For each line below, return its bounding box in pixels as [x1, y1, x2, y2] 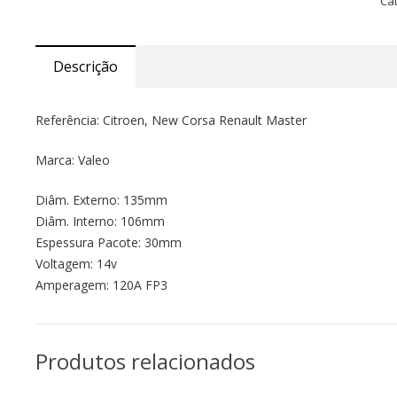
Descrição [53, 57, 118, 76]
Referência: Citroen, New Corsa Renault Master [35, 112, 307, 128]
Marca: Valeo [35, 152, 110, 168]
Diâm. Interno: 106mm [35, 213, 165, 230]
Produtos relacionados [35, 346, 255, 376]
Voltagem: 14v [35, 255, 117, 272]
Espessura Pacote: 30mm [35, 234, 182, 251]
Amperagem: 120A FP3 [35, 276, 167, 293]
